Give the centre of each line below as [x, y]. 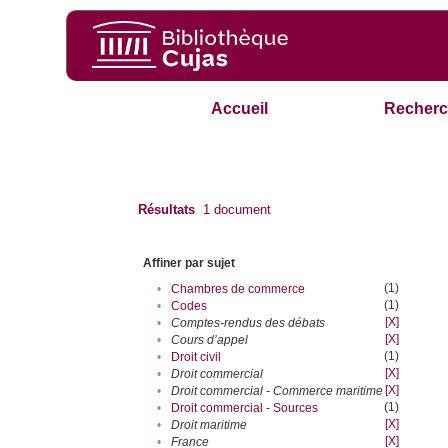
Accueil [240, 109]
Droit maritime [209, 425]
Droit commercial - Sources [245, 408]
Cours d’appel [210, 340]
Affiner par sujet [189, 263]
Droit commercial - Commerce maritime [277, 391]
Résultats [167, 210]
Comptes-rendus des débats [248, 323]
